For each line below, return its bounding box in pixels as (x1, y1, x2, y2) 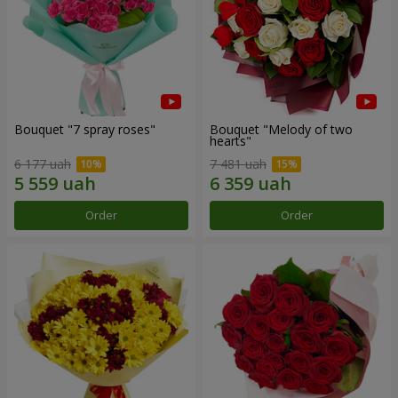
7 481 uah (210, 155, 267, 172)
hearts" (210, 132, 251, 150)
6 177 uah (14, 155, 71, 172)
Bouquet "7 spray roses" (14, 121, 155, 139)
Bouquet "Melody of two (210, 121, 353, 139)
